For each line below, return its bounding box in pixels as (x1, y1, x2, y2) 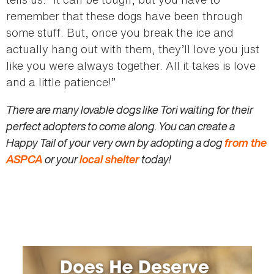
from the (224, 134, 267, 150)
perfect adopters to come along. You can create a (6, 117, 235, 134)
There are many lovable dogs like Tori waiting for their (6, 101, 253, 117)
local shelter (80, 150, 139, 167)
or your (43, 150, 80, 167)
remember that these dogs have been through (6, 7, 243, 24)
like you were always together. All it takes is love (6, 57, 256, 73)
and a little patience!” (6, 73, 116, 90)
